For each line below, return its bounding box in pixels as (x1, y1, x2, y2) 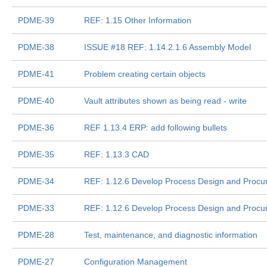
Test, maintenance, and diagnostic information (84, 230, 257, 240)
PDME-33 (18, 203, 54, 213)
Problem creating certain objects (84, 69, 206, 79)
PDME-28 (18, 230, 54, 240)
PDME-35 (18, 150, 54, 159)
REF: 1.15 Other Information (84, 15, 191, 25)
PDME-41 (18, 69, 54, 79)
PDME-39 (18, 15, 54, 25)
